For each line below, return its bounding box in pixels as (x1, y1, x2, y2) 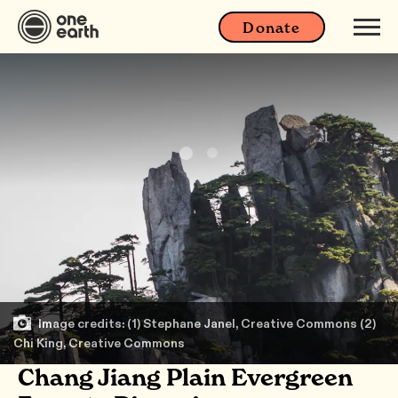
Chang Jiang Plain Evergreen (18, 363, 353, 392)
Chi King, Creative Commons (13, 335, 185, 351)
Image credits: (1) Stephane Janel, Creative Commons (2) (36, 315, 376, 331)
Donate (243, 18, 301, 36)
